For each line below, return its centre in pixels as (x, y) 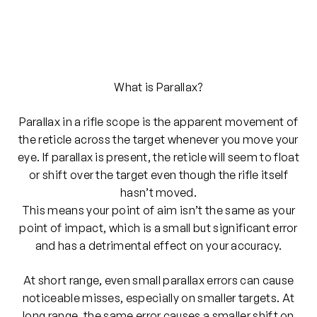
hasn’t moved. (158, 193)
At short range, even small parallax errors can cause (158, 281)
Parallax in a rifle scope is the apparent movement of (158, 122)
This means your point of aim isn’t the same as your (158, 211)
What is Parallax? (158, 87)
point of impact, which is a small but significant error (158, 228)
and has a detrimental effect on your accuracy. (158, 246)
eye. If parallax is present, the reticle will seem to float (158, 157)
